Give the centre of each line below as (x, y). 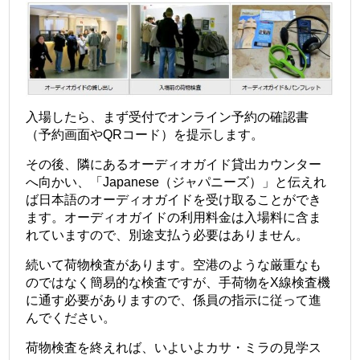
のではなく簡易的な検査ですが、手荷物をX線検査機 (178, 283)
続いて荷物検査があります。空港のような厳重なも (174, 265)
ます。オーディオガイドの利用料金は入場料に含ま (174, 218)
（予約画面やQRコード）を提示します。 (145, 135)
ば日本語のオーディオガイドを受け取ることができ (174, 200)
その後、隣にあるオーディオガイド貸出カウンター (174, 165)
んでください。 (71, 318)
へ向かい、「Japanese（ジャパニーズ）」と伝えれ (176, 182)
